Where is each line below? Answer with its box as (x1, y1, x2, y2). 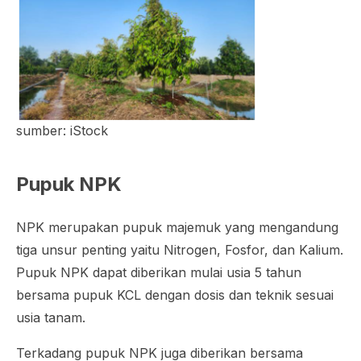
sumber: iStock (16, 122, 108, 139)
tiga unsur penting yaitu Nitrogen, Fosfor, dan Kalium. (16, 242, 343, 258)
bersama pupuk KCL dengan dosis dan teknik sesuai (16, 287, 334, 303)
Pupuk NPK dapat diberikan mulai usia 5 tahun (16, 264, 301, 280)
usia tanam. (16, 309, 89, 326)
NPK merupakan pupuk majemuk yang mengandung (16, 219, 338, 235)
